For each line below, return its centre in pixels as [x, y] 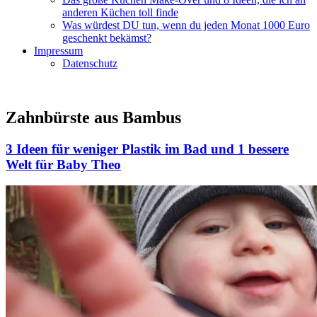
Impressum [58, 50]
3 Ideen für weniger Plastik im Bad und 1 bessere [147, 149]
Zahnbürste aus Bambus [93, 117]
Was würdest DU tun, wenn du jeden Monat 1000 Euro [186, 25]
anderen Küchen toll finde [120, 12]
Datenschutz [90, 63]
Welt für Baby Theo [63, 164]
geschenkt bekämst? [107, 38]
